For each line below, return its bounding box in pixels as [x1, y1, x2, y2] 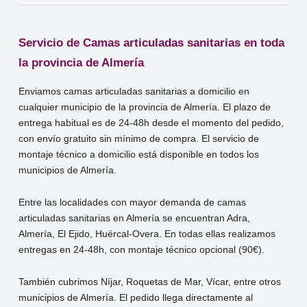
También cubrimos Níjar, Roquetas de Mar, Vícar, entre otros [19, 277, 282, 288]
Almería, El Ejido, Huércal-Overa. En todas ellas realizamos [19, 229, 276, 240]
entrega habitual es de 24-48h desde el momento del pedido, [19, 118, 284, 129]
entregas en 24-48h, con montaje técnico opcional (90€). [19, 245, 265, 256]
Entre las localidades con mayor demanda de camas [19, 197, 247, 208]
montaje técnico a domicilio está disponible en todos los [19, 149, 260, 160]
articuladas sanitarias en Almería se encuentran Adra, [19, 213, 251, 224]
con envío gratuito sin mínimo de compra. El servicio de [19, 134, 260, 145]
